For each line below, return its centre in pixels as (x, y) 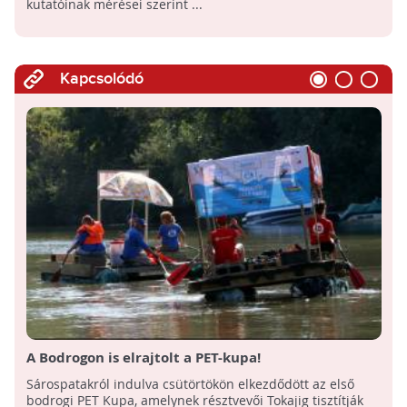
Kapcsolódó (101, 79)
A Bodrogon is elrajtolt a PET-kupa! (143, 358)
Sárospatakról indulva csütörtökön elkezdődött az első (190, 384)
